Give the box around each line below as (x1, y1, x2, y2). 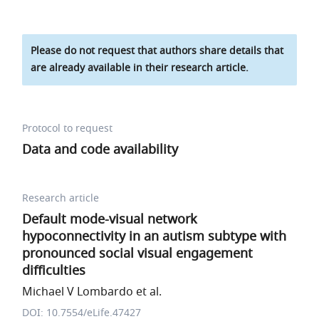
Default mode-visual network (22, 210, 198, 229)
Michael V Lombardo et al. (22, 283, 162, 300)
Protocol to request (22, 121, 113, 136)
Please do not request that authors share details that (31, 43, 284, 58)
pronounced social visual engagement (22, 244, 253, 263)
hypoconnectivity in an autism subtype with (22, 227, 287, 246)
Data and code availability (22, 140, 179, 159)
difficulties (22, 261, 86, 280)
